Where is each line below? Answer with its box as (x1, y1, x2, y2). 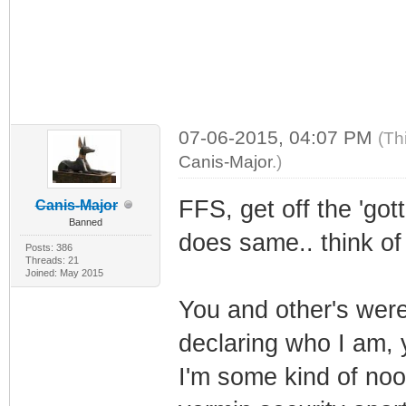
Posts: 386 (24, 241, 72, 253)
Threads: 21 (24, 254, 79, 266)
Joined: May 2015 (24, 266, 103, 278)
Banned (68, 216, 102, 227)
